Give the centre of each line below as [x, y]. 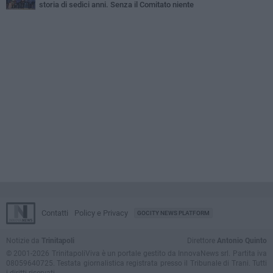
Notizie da [24, 241]
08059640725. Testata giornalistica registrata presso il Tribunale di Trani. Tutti [136, 264]
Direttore [202, 241]
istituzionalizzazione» [44, 15]
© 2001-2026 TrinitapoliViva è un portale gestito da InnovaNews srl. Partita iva [136, 254]
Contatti [55, 213]
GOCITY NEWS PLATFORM [173, 213]
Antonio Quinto [242, 241]
